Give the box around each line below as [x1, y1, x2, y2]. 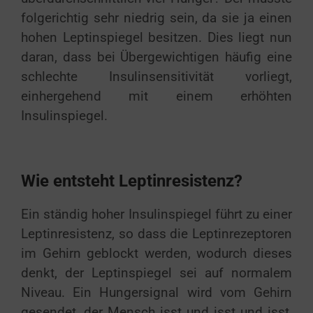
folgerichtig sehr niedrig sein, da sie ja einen [21, 10, 292, 26]
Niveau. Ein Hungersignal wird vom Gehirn [21, 284, 292, 300]
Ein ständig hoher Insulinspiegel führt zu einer [21, 206, 292, 222]
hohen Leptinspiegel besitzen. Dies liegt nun [21, 29, 292, 45]
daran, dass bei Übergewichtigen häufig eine [21, 49, 292, 65]
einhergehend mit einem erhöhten [21, 88, 292, 104]
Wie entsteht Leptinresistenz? [21, 170, 242, 191]
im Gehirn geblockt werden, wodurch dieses [21, 245, 292, 261]
